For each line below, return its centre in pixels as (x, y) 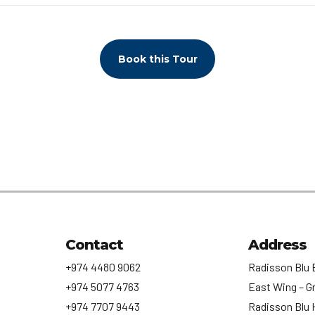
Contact (94, 244)
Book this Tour (157, 59)
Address (278, 244)
